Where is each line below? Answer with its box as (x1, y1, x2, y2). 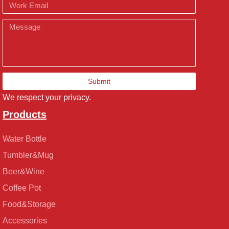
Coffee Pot (3, 183, 41, 192)
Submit (88, 77, 110, 85)
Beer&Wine (3, 167, 44, 176)
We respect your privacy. (3, 93, 91, 102)
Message (2, 19, 32, 28)
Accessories (3, 216, 47, 225)
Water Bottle (3, 134, 47, 143)
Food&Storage (3, 199, 56, 209)
